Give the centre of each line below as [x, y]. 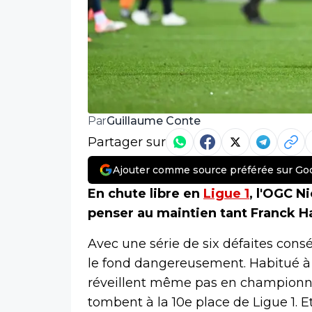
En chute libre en [146, 194]
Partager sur [127, 142]
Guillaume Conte [153, 120]
